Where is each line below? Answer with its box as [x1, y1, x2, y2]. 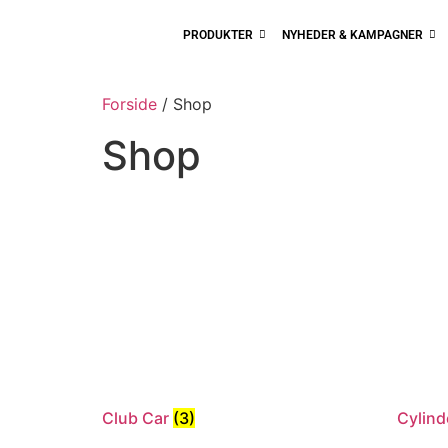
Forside [102, 94, 157, 115]
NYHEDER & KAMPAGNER [282, 28, 424, 42]
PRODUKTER [183, 28, 254, 42]
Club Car [102, 407, 173, 428]
